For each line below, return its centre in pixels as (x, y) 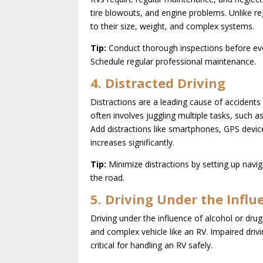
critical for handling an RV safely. (152, 245)
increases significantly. (133, 142)
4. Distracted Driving (158, 82)
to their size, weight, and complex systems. (173, 26)
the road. (108, 177)
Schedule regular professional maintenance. (173, 61)
